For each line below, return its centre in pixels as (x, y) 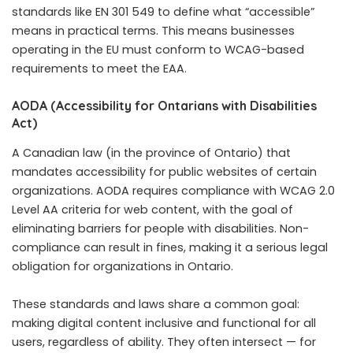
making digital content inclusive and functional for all (164, 323)
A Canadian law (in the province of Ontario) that (151, 152)
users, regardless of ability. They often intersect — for (164, 342)
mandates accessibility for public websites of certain (164, 171)
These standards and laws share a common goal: (156, 304)
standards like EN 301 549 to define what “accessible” (163, 12)
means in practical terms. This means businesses (153, 31)
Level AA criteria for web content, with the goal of (152, 209)
